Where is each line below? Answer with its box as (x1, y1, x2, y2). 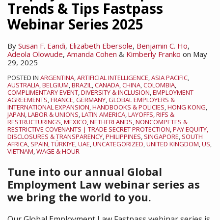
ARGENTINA (40, 73, 74, 82)
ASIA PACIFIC (151, 73, 188, 82)
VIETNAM (7, 147, 33, 156)
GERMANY (76, 95, 106, 104)
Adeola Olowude (7, 49, 63, 59)
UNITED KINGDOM (146, 139, 199, 148)
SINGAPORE (144, 132, 179, 141)
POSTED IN (7, 73, 40, 82)
